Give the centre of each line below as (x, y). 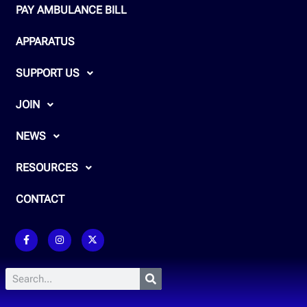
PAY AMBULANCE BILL (72, 10)
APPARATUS (46, 41)
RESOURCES (47, 167)
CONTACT (40, 199)
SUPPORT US (48, 73)
